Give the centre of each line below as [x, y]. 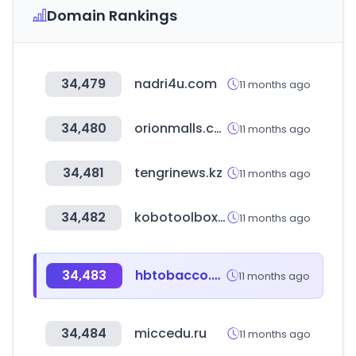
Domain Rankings [112, 15]
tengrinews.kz [178, 173]
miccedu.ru [170, 333]
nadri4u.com [176, 84]
